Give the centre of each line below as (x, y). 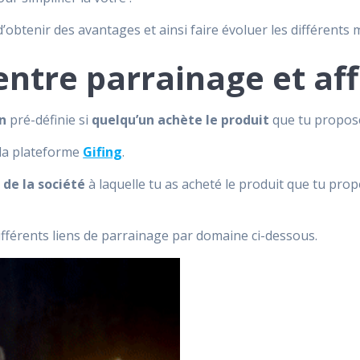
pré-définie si (49, 120)
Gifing (103, 152)
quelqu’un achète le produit (181, 120)
